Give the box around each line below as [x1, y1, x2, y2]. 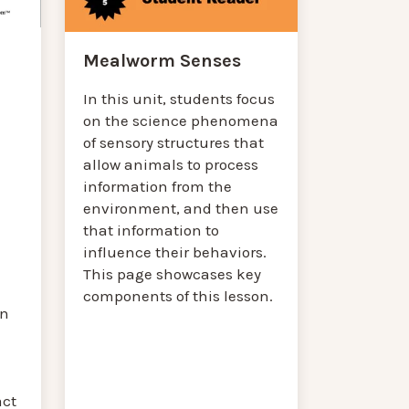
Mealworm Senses [83, 49, 242, 71]
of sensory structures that [83, 132, 265, 152]
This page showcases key [83, 264, 262, 283]
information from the [83, 176, 233, 195]
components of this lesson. [83, 286, 274, 305]
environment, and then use [83, 198, 279, 217]
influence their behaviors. [83, 242, 267, 261]
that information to [83, 220, 220, 239]
